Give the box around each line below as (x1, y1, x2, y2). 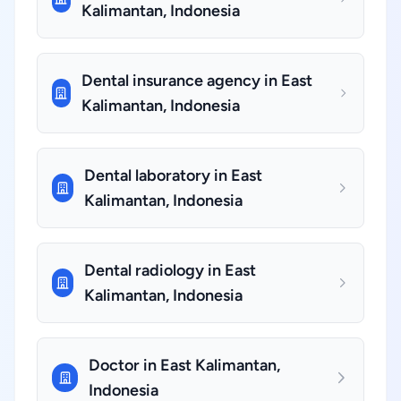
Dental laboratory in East (83, 166, 262, 185)
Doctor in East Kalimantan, (89, 355, 281, 375)
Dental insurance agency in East (81, 71, 312, 90)
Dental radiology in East (84, 260, 257, 280)
